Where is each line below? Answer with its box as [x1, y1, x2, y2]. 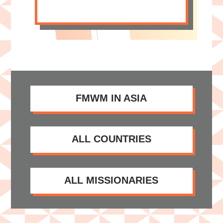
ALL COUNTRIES [71, 133, 151, 145]
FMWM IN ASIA [76, 92, 147, 104]
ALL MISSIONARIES [64, 174, 159, 186]
